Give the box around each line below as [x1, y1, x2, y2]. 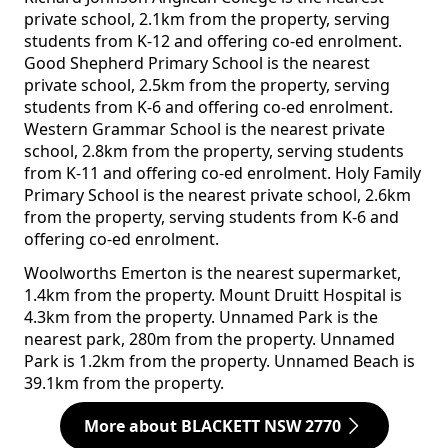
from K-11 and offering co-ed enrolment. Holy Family [24, 162, 421, 185]
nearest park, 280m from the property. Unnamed [24, 328, 395, 351]
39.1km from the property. [24, 372, 224, 395]
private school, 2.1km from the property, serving [24, 8, 390, 31]
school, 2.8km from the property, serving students [24, 140, 404, 163]
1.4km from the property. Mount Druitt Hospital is [24, 284, 402, 307]
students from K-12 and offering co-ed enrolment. [24, 30, 402, 53]
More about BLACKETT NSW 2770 [83, 415, 341, 438]
